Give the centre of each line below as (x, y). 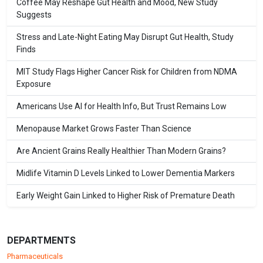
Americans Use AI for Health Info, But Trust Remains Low (122, 107)
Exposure (34, 84)
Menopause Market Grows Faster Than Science (104, 129)
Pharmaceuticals (35, 257)
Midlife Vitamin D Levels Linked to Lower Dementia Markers (126, 173)
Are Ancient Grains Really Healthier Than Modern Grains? (121, 151)
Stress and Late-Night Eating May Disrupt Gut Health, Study (125, 37)
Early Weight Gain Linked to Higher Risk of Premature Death (126, 196)
